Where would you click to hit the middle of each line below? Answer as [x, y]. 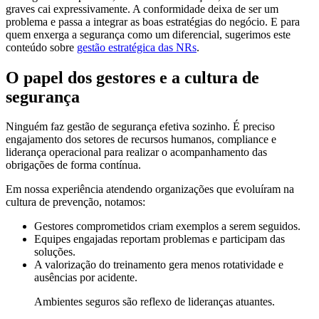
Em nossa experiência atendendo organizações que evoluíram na [150, 189]
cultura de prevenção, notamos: [75, 202]
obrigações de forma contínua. [73, 165]
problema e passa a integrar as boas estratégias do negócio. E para [153, 21]
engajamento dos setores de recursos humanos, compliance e [141, 140]
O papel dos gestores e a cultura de [132, 77]
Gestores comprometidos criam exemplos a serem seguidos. [167, 226]
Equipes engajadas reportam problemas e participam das [159, 239]
